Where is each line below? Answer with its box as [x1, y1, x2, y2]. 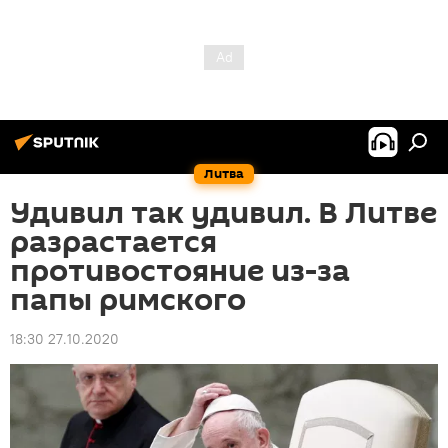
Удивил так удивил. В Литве [10, 192, 437, 235]
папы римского [10, 279, 246, 322]
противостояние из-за [10, 250, 350, 293]
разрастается [10, 221, 217, 264]
